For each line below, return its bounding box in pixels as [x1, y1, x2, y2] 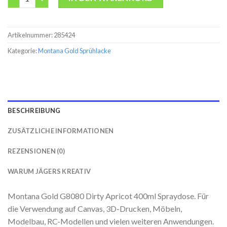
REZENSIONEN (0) [8, 146, 65, 155]
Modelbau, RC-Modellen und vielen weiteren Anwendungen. [8, 216, 214, 226]
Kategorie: [8, 46, 38, 55]
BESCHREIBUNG [8, 106, 61, 115]
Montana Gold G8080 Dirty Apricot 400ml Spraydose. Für [8, 191, 209, 201]
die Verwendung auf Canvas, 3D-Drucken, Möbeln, [8, 203, 182, 213]
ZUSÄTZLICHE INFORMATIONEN [8, 126, 114, 135]
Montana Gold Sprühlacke [38, 46, 111, 55]
